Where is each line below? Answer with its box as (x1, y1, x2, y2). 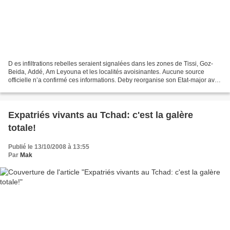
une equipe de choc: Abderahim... (8, 85, 102, 92)
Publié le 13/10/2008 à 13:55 (8, 143, 89, 151)
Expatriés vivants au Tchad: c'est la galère (8, 110, 193, 121)
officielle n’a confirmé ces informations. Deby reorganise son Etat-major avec (8, 76, 221, 84)
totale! (8, 123, 36, 133)
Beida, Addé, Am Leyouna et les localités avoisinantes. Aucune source (8, 68, 204, 76)
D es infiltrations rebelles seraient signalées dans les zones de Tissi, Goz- (8, 60, 213, 68)
